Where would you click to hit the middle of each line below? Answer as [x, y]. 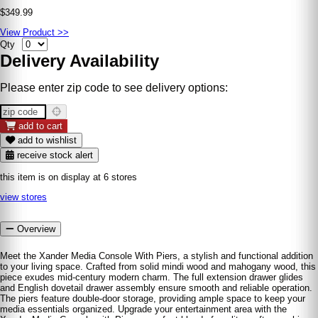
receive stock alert [54, 155]
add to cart [40, 126]
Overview [35, 229]
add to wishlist [46, 141]
